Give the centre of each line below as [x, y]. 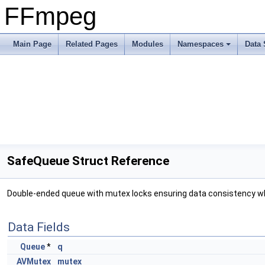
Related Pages [92, 44]
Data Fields [39, 227]
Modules [148, 44]
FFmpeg [50, 16]
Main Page [32, 44]
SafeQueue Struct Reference [88, 161]
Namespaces [201, 44]
